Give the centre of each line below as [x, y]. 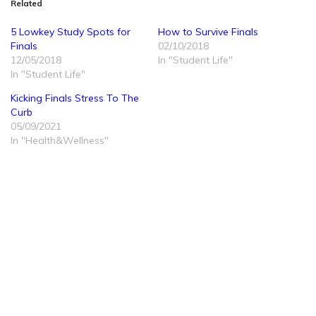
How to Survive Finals [208, 31]
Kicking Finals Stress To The [75, 98]
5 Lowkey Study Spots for [71, 31]
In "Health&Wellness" [60, 140]
